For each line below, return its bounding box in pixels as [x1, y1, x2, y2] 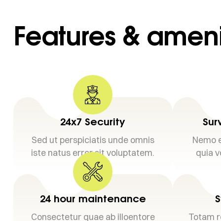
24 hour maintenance [39, 192, 146, 205]
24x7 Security [60, 115, 126, 128]
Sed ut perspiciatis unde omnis [31, 134, 154, 146]
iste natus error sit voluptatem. [31, 147, 155, 159]
